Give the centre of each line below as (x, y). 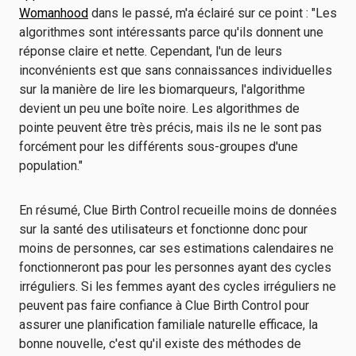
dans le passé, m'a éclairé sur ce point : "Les (213, 13)
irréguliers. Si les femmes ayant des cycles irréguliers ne (178, 286)
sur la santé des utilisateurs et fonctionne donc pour (163, 229)
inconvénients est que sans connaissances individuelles (176, 70)
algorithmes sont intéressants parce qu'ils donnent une (171, 32)
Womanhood (54, 13)
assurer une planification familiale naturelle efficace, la (168, 325)
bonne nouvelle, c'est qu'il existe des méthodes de (160, 344)
